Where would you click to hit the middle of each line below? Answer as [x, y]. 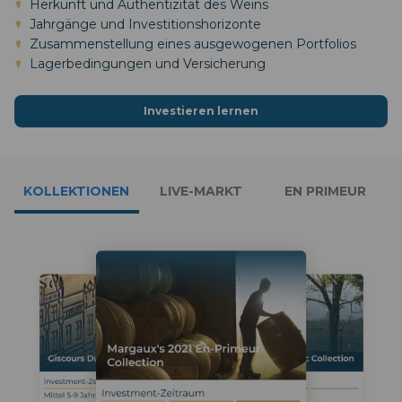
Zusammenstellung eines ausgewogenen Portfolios [193, 44]
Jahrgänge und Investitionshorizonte [145, 24]
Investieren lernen [201, 110]
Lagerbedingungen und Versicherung [148, 63]
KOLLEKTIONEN [77, 192]
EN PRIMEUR [326, 192]
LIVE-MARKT [201, 192]
